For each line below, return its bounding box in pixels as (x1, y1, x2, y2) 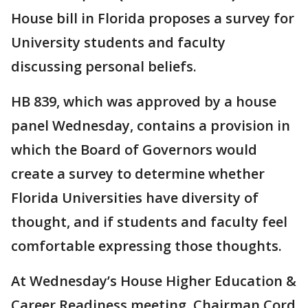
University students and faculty (11, 33, 225, 52)
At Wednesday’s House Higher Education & (11, 272, 296, 290)
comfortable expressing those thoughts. (11, 236, 285, 255)
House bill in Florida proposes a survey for (11, 9, 294, 27)
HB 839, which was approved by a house (11, 92, 276, 111)
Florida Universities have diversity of (11, 188, 258, 207)
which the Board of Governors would (11, 140, 257, 159)
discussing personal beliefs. (11, 57, 197, 76)
